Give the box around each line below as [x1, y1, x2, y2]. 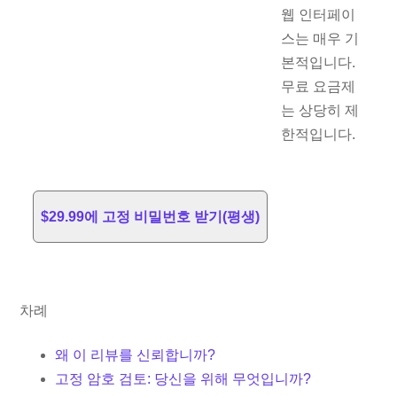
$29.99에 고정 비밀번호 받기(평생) [41, 208, 261, 224]
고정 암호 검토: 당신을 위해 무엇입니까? [55, 370, 312, 386]
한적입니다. [281, 127, 356, 143]
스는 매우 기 [281, 31, 360, 47]
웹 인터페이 [281, 7, 356, 23]
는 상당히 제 [281, 103, 360, 119]
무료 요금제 [281, 79, 356, 95]
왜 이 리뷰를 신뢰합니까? [55, 346, 216, 362]
